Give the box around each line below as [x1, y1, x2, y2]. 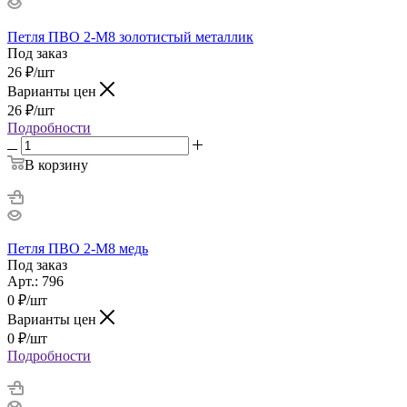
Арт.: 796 [7, 273, 64, 289]
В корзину [25, 156, 88, 173]
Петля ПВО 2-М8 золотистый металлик [7, 28, 253, 45]
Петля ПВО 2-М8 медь [7, 240, 148, 256]
